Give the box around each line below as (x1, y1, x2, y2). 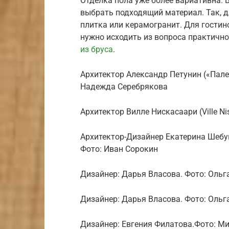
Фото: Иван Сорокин (80, 144, 158, 154)
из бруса (80, 44, 113, 55)
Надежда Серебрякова (80, 82, 168, 92)
